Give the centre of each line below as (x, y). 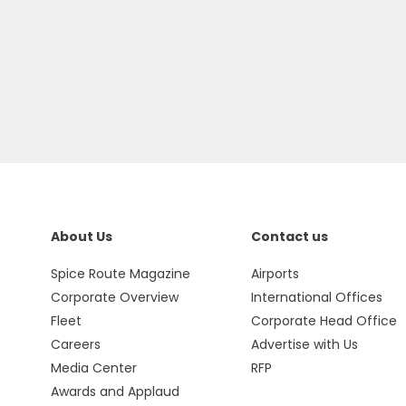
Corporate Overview (114, 297)
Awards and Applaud (115, 391)
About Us (81, 237)
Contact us (289, 237)
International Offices (316, 297)
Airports (275, 274)
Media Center (93, 368)
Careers (75, 344)
